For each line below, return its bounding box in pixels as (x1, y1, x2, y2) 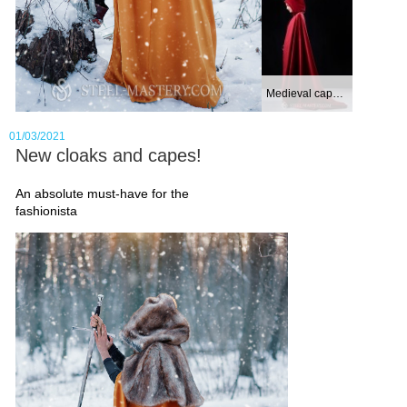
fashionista (15, 203, 77, 218)
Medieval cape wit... (332, 86, 343, 100)
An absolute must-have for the (15, 185, 189, 201)
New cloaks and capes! (15, 144, 202, 165)
